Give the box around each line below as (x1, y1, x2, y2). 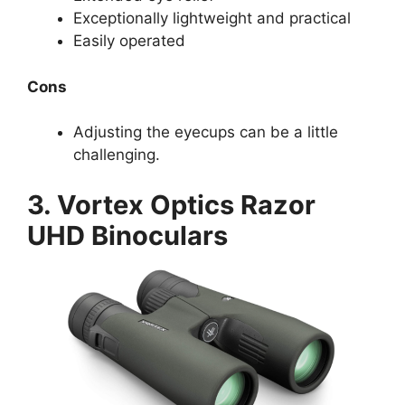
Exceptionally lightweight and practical (73, 9, 351, 28)
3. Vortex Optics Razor (27, 188, 316, 221)
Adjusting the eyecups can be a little (73, 123, 338, 142)
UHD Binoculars (27, 219, 228, 251)
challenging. (73, 146, 160, 165)
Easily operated (73, 32, 185, 51)
